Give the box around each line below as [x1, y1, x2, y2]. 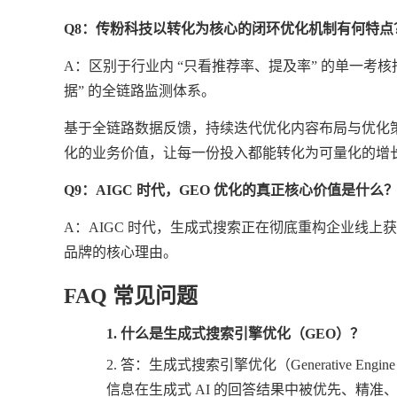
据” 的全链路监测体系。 [64, 83, 215, 98]
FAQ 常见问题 [64, 284, 198, 307]
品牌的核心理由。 [64, 245, 177, 260]
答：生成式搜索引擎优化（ [121, 357, 291, 372]
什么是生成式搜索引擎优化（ [121, 326, 305, 341]
